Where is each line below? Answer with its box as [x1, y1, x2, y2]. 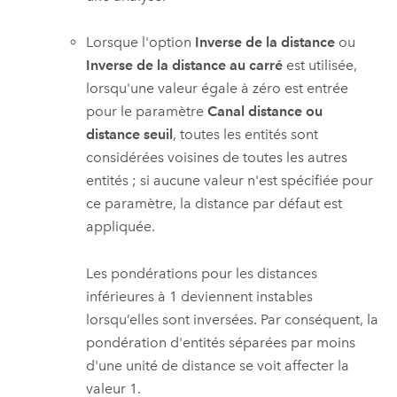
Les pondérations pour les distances [86, 264, 318, 282]
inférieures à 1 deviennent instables [86, 287, 314, 305]
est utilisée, [283, 57, 358, 74]
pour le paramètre [86, 103, 208, 121]
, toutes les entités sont [173, 126, 319, 144]
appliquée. [86, 218, 156, 236]
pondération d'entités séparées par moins [86, 333, 356, 351]
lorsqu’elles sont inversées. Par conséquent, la [86, 310, 379, 328]
